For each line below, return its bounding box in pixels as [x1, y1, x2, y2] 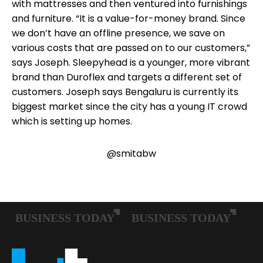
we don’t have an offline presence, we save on [12, 26, 225, 40]
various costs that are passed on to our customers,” [12, 41, 250, 55]
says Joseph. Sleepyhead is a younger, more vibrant [12, 55, 250, 69]
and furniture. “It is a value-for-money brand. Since [12, 11, 245, 25]
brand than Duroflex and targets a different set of [12, 70, 242, 84]
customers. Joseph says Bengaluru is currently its [12, 85, 238, 99]
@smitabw [107, 146, 156, 160]
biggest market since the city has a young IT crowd [12, 99, 247, 113]
